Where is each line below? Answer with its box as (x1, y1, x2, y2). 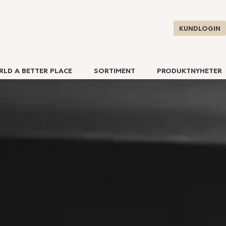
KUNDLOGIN (179, 25, 220, 33)
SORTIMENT (94, 67, 135, 75)
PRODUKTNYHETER (157, 67, 222, 75)
